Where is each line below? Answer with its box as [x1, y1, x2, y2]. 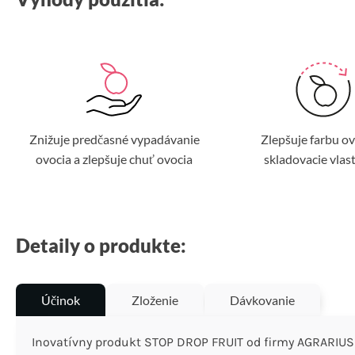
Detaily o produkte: [16, 233, 186, 257]
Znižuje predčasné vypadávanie [29, 131, 200, 147]
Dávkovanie [230, 292, 295, 307]
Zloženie [132, 292, 178, 307]
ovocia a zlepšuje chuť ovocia [36, 151, 193, 166]
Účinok [41, 292, 80, 307]
